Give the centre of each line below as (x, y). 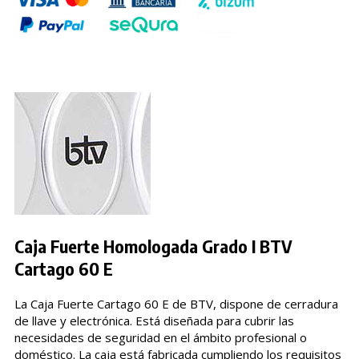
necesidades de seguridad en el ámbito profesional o (160, 338)
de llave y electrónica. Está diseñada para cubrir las (154, 321)
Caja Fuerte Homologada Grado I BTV (153, 246)
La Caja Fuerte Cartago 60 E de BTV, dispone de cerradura (176, 304)
